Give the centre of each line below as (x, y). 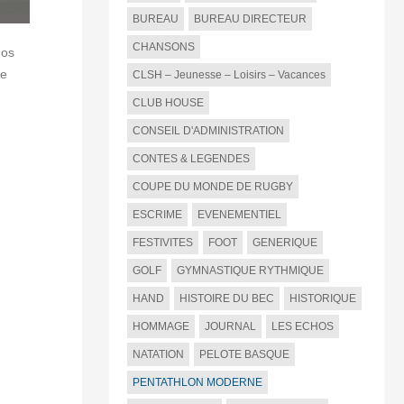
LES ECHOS (302, 327)
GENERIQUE (285, 243)
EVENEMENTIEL (239, 215)
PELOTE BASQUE (244, 355)
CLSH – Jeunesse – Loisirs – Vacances (229, 75)
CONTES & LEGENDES (191, 159)
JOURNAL (230, 327)
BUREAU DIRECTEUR (250, 19)
